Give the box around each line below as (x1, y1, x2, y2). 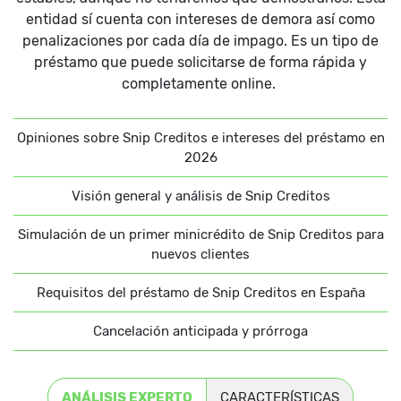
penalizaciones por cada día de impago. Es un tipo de (22, 32, 379, 50)
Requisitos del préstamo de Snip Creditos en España (36, 285, 365, 302)
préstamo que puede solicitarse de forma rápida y (34, 54, 367, 72)
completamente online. (122, 75, 279, 93)
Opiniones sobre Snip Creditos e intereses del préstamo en (16, 130, 385, 147)
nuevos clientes (151, 246, 250, 263)
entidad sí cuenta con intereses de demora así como (26, 11, 375, 29)
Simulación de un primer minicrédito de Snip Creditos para (17, 226, 384, 243)
